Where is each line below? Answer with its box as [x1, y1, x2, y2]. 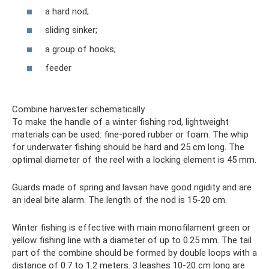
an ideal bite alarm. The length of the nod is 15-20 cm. [12, 195, 227, 206]
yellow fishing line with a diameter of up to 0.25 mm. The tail [12, 235, 252, 246]
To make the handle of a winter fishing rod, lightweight [12, 116, 229, 128]
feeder [45, 62, 71, 74]
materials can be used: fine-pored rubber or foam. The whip [12, 129, 249, 141]
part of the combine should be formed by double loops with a [12, 247, 257, 259]
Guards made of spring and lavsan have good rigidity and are [12, 182, 252, 193]
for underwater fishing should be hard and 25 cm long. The [12, 142, 244, 153]
